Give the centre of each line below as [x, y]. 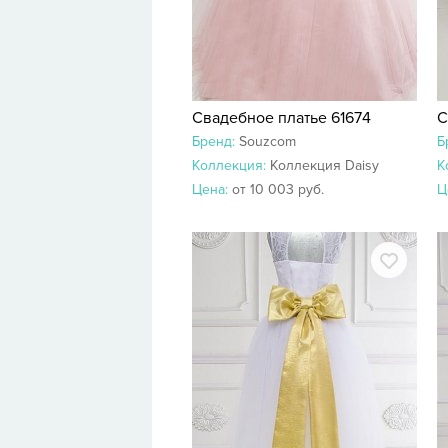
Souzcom [267, 141]
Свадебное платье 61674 [281, 118]
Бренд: [215, 141]
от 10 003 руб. [278, 189]
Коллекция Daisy [324, 165]
